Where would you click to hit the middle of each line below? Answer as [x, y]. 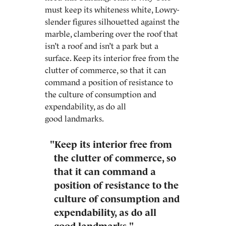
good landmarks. [74, 119]
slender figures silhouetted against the [112, 22]
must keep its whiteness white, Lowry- [112, 10]
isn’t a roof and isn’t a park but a [102, 46]
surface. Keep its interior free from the [112, 58]
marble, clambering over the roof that [111, 34]
